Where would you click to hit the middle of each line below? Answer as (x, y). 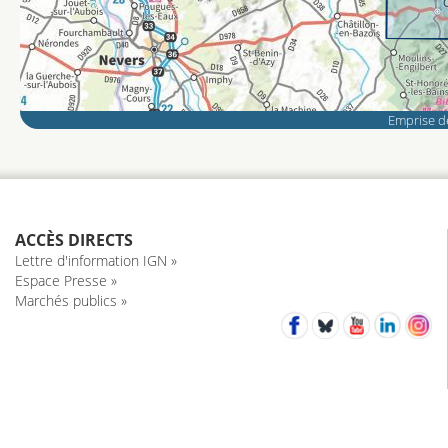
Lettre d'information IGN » (96, 260)
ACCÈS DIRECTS (74, 240)
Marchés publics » (71, 300)
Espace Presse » (66, 280)
